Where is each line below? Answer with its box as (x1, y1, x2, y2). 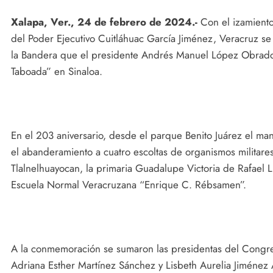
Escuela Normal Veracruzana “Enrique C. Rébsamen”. (11, 177, 246, 193)
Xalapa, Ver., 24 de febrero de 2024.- (11, 15, 197, 30)
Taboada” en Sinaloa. (11, 64, 102, 79)
